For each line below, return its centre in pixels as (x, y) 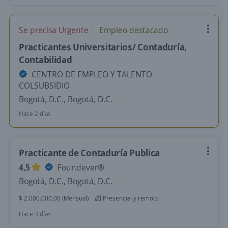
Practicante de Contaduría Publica (90, 153)
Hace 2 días (35, 114)
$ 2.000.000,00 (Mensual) (54, 198)
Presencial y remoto (130, 198)
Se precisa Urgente (55, 30)
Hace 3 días (35, 214)
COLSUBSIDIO (44, 85)
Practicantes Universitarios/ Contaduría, (103, 47)
